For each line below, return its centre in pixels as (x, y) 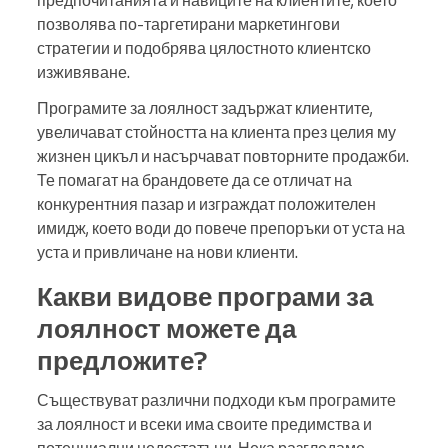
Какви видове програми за (205, 296)
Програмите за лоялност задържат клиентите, (205, 108)
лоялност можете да (166, 328)
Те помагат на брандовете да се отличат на (194, 180)
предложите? (122, 360)
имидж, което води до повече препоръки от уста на (221, 228)
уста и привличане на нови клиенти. (167, 252)
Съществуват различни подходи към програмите (216, 400)
